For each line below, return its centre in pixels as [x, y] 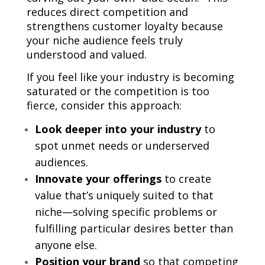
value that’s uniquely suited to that [124, 195]
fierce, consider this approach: [104, 106]
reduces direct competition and [107, 12]
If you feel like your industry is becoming [130, 77]
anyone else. [66, 245]
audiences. [61, 162]
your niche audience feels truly [104, 41]
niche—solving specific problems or [126, 212]
